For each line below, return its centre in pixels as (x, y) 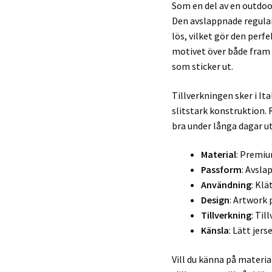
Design (216, 200)
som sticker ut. (203, 66)
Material (219, 155)
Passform (222, 170)
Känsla (215, 230)
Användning (226, 185)
